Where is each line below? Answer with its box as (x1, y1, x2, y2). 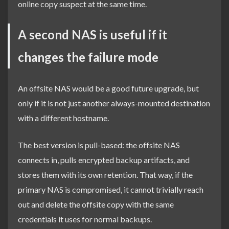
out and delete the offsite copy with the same (18, 199, 174, 209)
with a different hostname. (18, 112, 109, 123)
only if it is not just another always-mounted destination (18, 98, 210, 108)
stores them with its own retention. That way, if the (18, 169, 193, 179)
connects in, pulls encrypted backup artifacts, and (18, 154, 190, 165)
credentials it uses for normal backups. (18, 214, 152, 224)
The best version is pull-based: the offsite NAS (18, 140, 180, 150)
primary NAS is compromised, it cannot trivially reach (18, 184, 203, 194)
